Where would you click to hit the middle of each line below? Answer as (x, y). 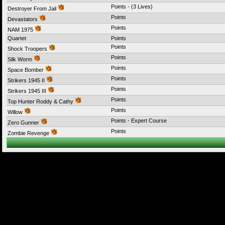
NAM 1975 (21, 30)
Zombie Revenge (29, 133)
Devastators (23, 19)
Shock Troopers (28, 49)
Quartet (17, 38)
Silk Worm (21, 59)
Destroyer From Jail (33, 9)
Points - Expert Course (139, 121)
